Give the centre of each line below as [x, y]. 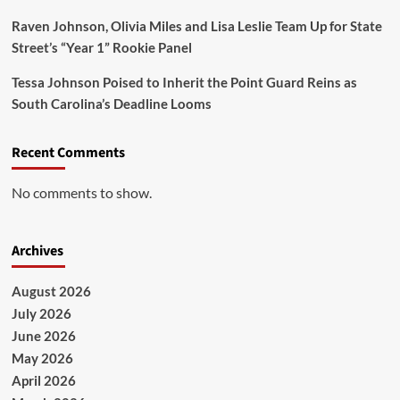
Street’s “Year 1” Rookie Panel [101, 47]
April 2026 [43, 380]
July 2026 [41, 313]
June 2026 [43, 336]
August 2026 [51, 291]
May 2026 [42, 358]
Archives [37, 251]
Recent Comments [68, 153]
